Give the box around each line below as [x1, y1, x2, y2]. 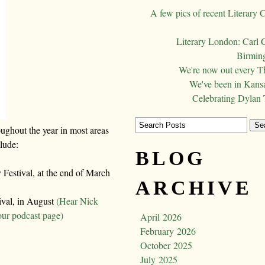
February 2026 [140, 225, 196, 238]
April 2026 [140, 211, 182, 224]
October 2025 [140, 239, 192, 252]
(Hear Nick [56, 194, 98, 207]
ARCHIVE [135, 177, 252, 199]
